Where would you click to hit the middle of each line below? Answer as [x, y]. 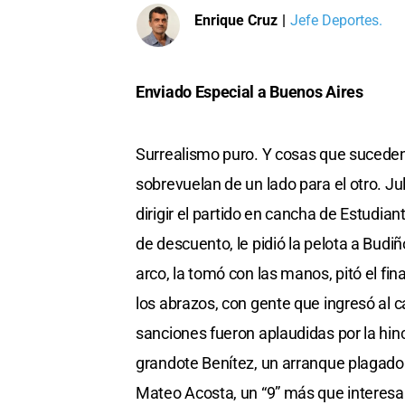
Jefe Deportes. [336, 20]
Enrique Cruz [236, 20]
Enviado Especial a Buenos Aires [250, 92]
